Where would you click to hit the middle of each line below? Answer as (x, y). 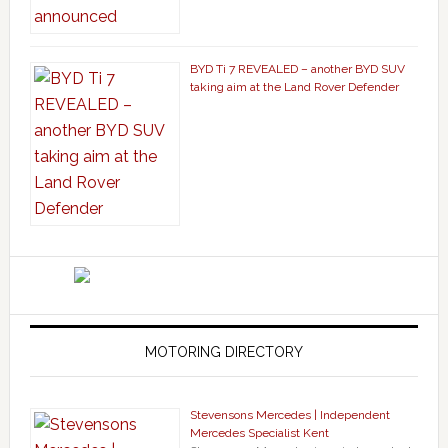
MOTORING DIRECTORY (223, 351)
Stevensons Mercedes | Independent (289, 414)
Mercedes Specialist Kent (259, 432)
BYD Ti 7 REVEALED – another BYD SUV (297, 68)
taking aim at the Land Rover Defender (294, 86)
